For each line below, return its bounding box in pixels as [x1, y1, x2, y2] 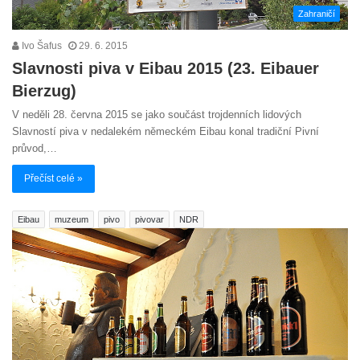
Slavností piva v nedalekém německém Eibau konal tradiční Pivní [12, 125, 319, 137]
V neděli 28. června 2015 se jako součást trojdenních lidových [12, 108, 301, 121]
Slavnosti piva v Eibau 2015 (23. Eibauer [12, 59, 319, 77]
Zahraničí [298, 8, 335, 18]
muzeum [55, 214, 88, 224]
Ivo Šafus [19, 39, 62, 51]
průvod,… [12, 141, 57, 154]
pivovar [135, 214, 164, 224]
